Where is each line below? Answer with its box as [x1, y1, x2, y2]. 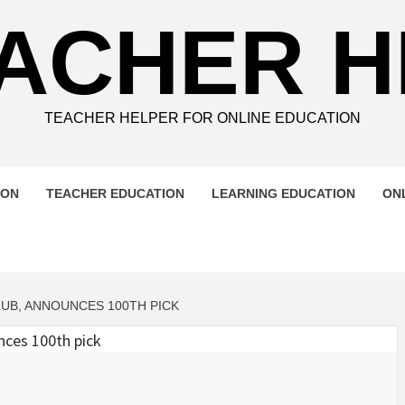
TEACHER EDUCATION [46, 186, 184, 201]
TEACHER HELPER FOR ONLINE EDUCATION [44, 110, 361, 126]
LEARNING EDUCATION [212, 186, 355, 201]
